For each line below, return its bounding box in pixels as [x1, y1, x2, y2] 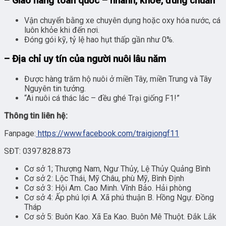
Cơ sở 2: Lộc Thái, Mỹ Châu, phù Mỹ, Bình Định [24, 173, 184, 183]
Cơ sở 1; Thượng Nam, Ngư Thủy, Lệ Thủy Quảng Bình [24, 163, 210, 174]
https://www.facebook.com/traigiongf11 [38, 128, 179, 138]
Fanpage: [4, 128, 36, 138]
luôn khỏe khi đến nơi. [24, 25, 99, 35]
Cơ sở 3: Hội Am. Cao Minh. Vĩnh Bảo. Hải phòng [24, 183, 191, 193]
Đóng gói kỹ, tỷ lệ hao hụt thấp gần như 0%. [24, 34, 174, 44]
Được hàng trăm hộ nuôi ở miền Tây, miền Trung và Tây [24, 74, 212, 84]
